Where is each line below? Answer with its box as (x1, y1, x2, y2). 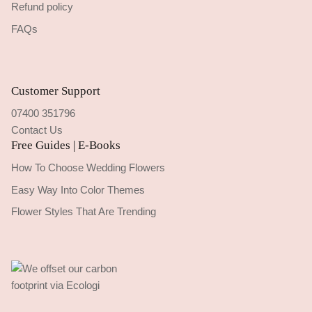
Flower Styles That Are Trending (11, 205, 156, 218)
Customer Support (11, 84, 100, 98)
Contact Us (11, 124, 63, 136)
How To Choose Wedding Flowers (11, 162, 165, 174)
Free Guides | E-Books (11, 139, 120, 153)
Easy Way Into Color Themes (11, 183, 145, 196)
